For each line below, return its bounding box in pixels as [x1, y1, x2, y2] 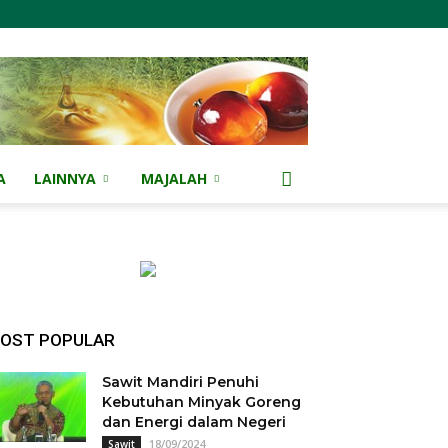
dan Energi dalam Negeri [102, 413, 286, 431]
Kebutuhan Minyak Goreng [102, 393, 301, 411]
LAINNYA [34, 169, 96, 188]
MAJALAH [141, 169, 207, 188]
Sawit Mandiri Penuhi [102, 373, 259, 391]
